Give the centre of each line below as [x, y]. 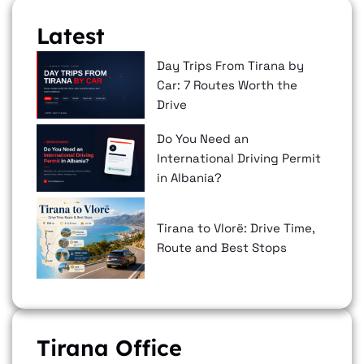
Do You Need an [203, 138]
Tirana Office [110, 348]
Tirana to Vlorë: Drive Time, [236, 228]
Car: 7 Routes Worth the [227, 84]
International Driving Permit [239, 158]
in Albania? [190, 177]
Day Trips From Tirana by [231, 65]
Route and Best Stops [222, 248]
